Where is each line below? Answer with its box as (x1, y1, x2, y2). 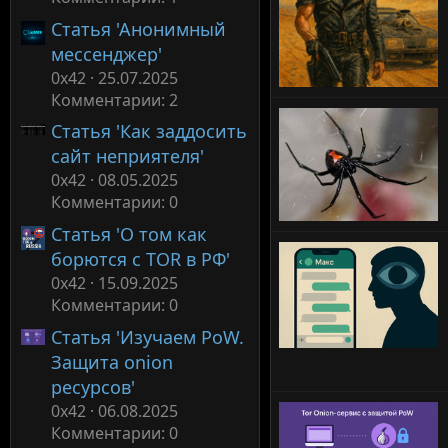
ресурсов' (51, 374, 135, 399)
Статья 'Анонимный (51, 16, 226, 41)
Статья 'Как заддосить (51, 119, 247, 144)
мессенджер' (51, 41, 162, 66)
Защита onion (51, 349, 173, 374)
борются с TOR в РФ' (51, 247, 230, 272)
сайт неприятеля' (51, 144, 204, 169)
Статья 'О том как (51, 222, 207, 247)
